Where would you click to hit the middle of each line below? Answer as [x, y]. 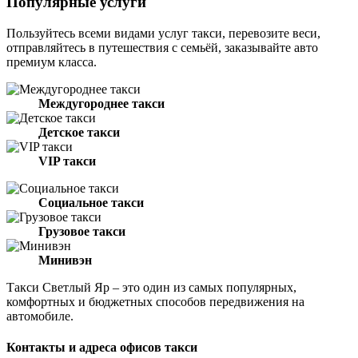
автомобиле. [40, 316]
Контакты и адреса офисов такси [102, 348]
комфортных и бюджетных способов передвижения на [155, 301]
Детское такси [79, 132]
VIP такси [67, 161]
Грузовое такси [82, 231]
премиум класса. [52, 62]
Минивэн [65, 260]
